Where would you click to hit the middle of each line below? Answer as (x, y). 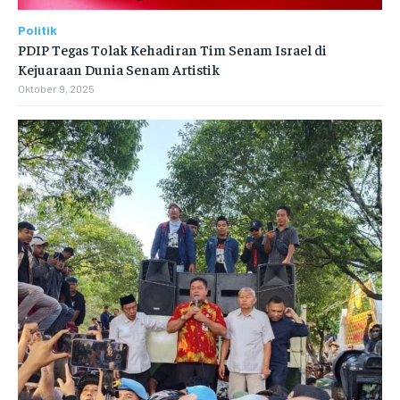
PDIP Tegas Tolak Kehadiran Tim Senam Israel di (172, 49)
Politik (37, 29)
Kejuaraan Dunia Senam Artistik (119, 68)
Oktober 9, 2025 (56, 88)
